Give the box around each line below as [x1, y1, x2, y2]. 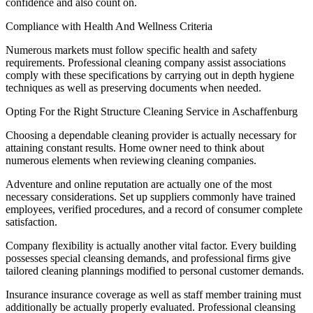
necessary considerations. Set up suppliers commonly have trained [6, 190, 296, 203]
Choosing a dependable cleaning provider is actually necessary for [6, 129, 296, 141]
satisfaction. [6, 215, 57, 228]
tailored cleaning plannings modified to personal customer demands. [6, 264, 304, 277]
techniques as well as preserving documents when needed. [6, 81, 261, 94]
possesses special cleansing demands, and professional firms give [6, 252, 291, 264]
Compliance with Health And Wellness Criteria [6, 20, 212, 32]
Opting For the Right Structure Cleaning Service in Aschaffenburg [6, 105, 298, 117]
